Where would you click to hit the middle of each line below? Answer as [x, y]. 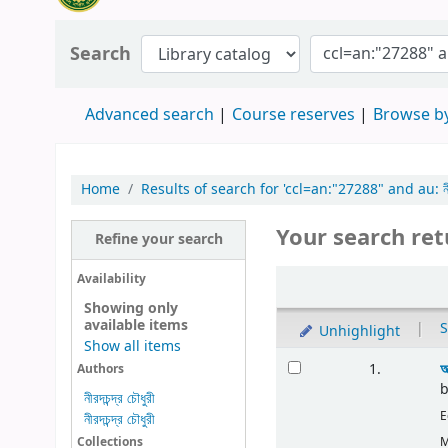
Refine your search [158, 240]
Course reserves [293, 115]
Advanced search [149, 115]
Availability [111, 279]
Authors [100, 369]
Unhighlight [357, 332]
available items [135, 325]
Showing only [130, 308]
